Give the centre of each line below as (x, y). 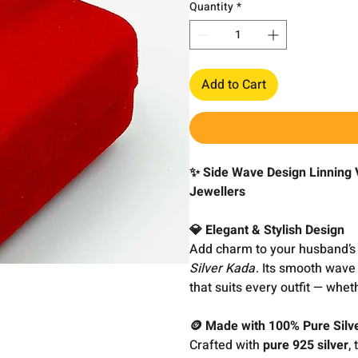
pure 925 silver (306, 345)
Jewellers (218, 192)
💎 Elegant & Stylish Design (267, 230)
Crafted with (227, 345)
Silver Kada (223, 268)
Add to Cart (234, 85)
